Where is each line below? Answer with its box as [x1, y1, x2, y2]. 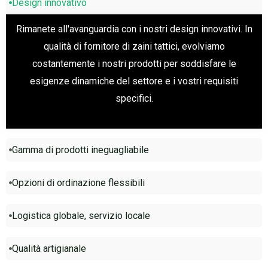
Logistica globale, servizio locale [12, 209, 150, 221]
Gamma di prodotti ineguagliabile [12, 144, 149, 156]
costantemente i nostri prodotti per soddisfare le [32, 58, 236, 70]
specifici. [115, 93, 153, 105]
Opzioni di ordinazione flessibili [12, 176, 145, 188]
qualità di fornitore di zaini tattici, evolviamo [43, 41, 225, 53]
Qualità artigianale [12, 242, 86, 254]
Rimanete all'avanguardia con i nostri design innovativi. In [16, 23, 252, 35]
